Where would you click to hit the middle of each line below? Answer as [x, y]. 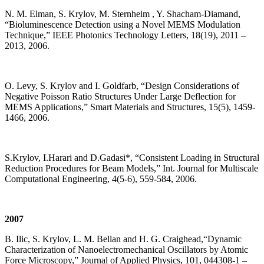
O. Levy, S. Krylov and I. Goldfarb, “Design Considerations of [122, 86]
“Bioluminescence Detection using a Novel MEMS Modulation [123, 25]
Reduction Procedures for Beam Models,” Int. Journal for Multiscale [131, 169]
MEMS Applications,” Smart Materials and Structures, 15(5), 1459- [130, 107]
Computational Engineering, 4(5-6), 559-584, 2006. [101, 179]
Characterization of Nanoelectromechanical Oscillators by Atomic [126, 250]
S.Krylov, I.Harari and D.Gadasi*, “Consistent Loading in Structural [132, 158]
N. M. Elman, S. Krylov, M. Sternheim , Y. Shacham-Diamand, [123, 14]
